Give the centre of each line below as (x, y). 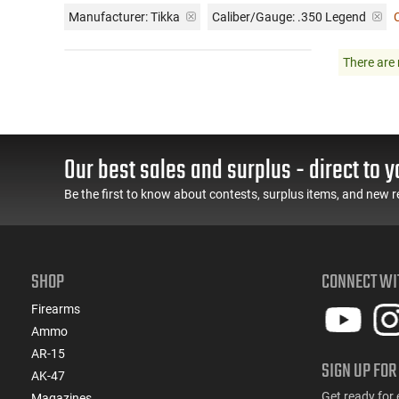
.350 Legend (332, 16)
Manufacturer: (108, 16)
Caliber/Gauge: (253, 16)
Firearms (56, 309)
